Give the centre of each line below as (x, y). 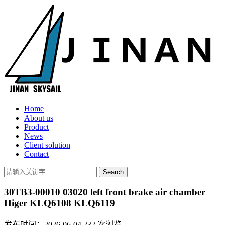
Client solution (47, 145)
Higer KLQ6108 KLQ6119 (60, 203)
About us (39, 118)
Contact (36, 154)
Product (36, 127)
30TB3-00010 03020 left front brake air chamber (105, 192)
